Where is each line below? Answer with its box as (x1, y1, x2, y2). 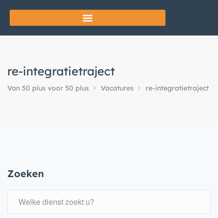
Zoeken (7, 167, 44, 180)
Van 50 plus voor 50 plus (7, 84, 89, 92)
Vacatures (101, 84, 134, 92)
